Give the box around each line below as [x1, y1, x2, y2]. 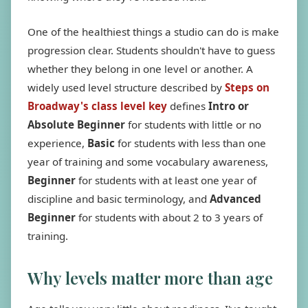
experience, [27, 136, 87, 150]
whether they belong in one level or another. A [27, 62, 253, 76]
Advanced [210, 192, 261, 206]
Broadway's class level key [27, 99, 170, 113]
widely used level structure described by [27, 80, 225, 94]
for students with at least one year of [76, 173, 256, 187]
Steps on [225, 80, 269, 94]
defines [170, 99, 208, 113]
